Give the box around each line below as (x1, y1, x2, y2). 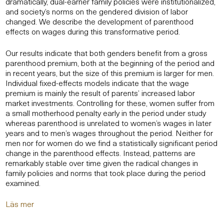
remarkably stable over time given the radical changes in (5, 156, 198, 168)
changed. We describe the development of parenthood (5, 14, 193, 27)
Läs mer (5, 197, 36, 210)
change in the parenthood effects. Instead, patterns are (5, 146, 195, 158)
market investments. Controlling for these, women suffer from (5, 96, 214, 108)
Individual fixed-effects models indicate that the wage (5, 76, 189, 88)
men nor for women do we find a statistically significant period (5, 136, 217, 148)
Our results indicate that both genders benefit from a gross (5, 46, 207, 58)
